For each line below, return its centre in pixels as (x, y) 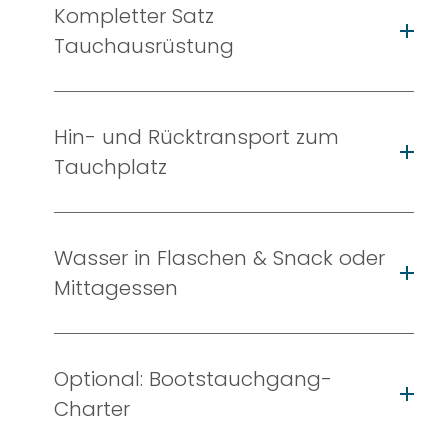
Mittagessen (115, 287)
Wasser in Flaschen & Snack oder (219, 257)
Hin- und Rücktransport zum (196, 136)
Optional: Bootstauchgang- (192, 378)
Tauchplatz (110, 166)
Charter (91, 408)
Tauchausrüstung (143, 45)
